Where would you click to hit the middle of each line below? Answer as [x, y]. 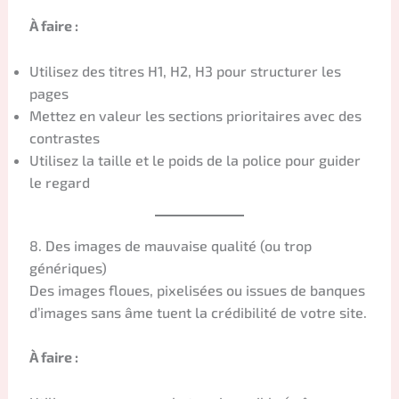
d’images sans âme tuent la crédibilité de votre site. [198, 312]
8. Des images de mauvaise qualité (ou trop [170, 245]
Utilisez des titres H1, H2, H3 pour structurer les [185, 70]
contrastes [64, 137]
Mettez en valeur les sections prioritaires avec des [195, 115]
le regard [59, 182]
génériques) [68, 267]
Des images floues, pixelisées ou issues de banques [197, 289]
